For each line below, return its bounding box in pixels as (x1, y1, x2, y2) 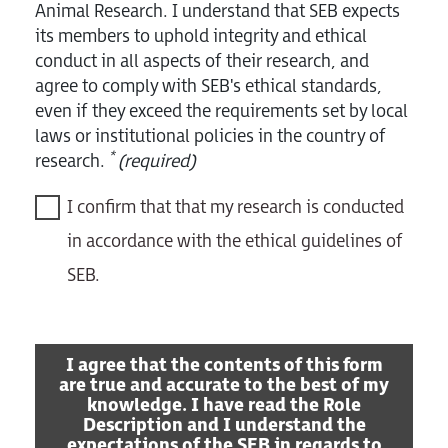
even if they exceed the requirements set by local (35, 100, 408, 122)
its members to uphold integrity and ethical (35, 25, 367, 47)
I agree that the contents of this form (65, 354, 383, 376)
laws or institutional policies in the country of (35, 125, 386, 147)
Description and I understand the (82, 414, 366, 436)
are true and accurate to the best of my (59, 374, 389, 396)
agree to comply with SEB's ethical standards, (35, 75, 382, 97)
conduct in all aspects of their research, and (35, 50, 369, 72)
